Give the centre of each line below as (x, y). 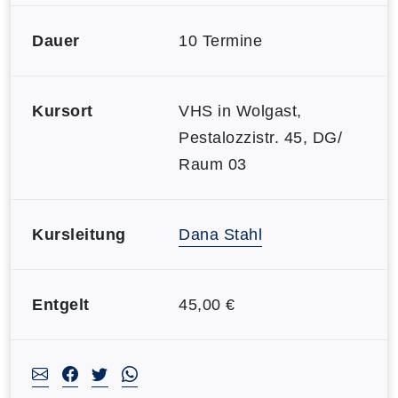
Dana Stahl (220, 234)
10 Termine (220, 40)
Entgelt (61, 304)
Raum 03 (213, 164)
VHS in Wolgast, (240, 111)
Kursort (63, 111)
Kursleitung (79, 234)
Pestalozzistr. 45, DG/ (260, 137)
